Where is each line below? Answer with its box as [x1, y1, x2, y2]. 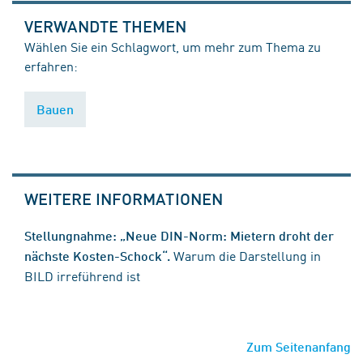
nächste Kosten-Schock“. [24, 247, 170, 263]
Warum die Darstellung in [173, 246, 321, 264]
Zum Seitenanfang [246, 338, 351, 354]
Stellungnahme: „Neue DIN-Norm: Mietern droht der [24, 227, 334, 243]
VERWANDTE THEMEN [24, 15, 187, 36]
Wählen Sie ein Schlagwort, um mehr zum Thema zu [24, 36, 321, 55]
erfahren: [24, 56, 78, 75]
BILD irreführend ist [24, 266, 140, 284]
